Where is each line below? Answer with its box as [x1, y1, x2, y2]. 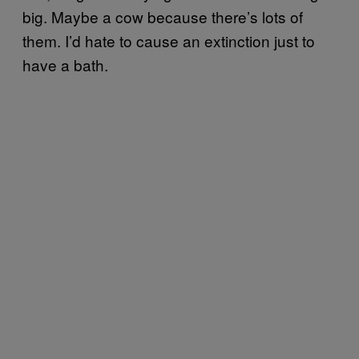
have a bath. [22, 54, 108, 75]
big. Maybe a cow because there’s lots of [22, 6, 303, 27]
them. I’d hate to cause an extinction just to [22, 30, 315, 51]
